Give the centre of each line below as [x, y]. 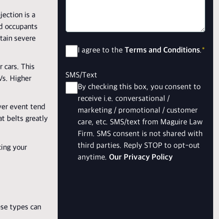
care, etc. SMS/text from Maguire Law [140, 122]
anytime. [93, 157]
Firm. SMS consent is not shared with [140, 134]
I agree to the [101, 50]
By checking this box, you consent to [139, 87]
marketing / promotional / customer [138, 110]
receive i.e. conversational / [124, 99]
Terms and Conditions [162, 50]
